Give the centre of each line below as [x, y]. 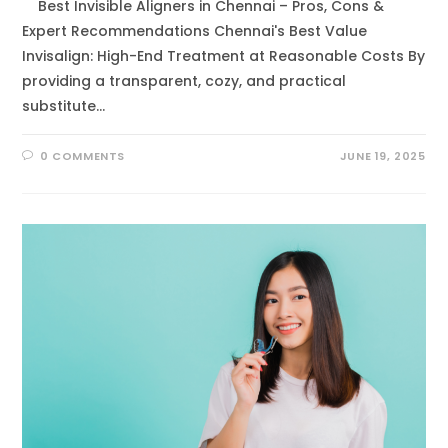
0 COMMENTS [83, 156]
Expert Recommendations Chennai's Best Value [195, 31]
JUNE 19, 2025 [382, 156]
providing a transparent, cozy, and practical [184, 81]
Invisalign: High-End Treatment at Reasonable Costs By [224, 56]
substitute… [64, 106]
